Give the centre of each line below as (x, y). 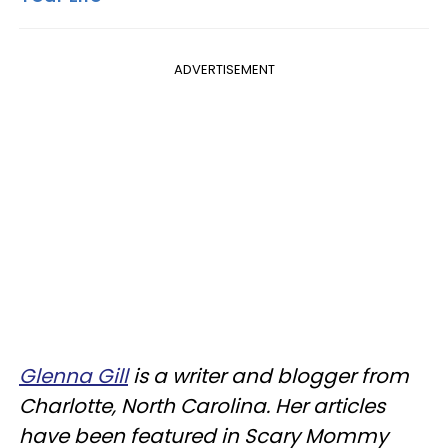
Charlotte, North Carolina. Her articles (202, 406)
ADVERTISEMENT (224, 70)
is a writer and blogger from (268, 376)
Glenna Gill (73, 376)
